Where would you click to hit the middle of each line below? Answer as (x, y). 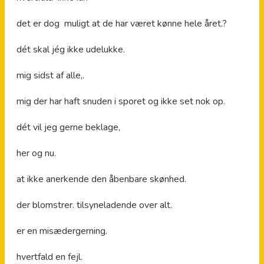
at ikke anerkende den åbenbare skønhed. (101, 179)
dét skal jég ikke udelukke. (71, 49)
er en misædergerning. (62, 231)
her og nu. (36, 153)
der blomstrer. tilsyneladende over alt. (94, 205)
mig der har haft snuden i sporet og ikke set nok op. (121, 101)
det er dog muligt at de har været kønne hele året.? (122, 23)
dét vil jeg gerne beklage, (68, 127)
